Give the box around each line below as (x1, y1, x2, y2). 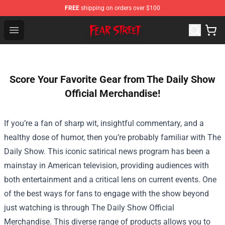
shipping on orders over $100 (79, 5, 160, 12)
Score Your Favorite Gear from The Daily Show (10, 73, 215, 85)
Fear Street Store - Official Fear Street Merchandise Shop (24, 19, 222, 28)
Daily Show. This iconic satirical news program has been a (4, 147, 210, 156)
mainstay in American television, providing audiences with (4, 161, 209, 170)
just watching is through (4, 203, 91, 212)
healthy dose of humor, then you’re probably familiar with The (4, 133, 221, 142)
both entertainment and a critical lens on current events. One (4, 175, 216, 184)
